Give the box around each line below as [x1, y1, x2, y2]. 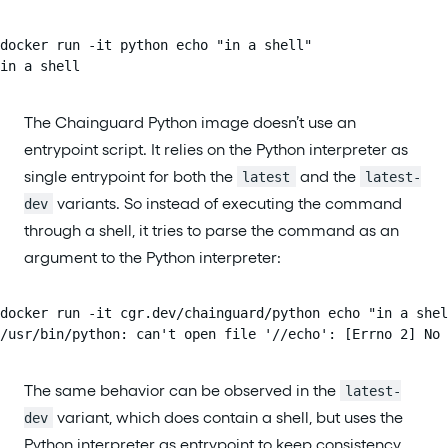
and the [295, 166, 360, 186]
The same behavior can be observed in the [24, 380, 340, 400]
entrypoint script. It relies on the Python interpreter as [24, 139, 408, 159]
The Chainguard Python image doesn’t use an [24, 112, 356, 132]
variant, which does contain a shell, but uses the [53, 407, 404, 427]
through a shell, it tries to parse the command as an [24, 220, 399, 240]
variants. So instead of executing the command [53, 193, 403, 213]
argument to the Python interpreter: [24, 247, 281, 267]
